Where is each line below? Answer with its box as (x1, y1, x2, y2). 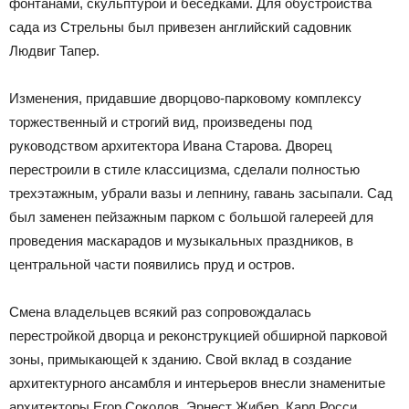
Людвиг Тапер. (9, 43, 100, 59)
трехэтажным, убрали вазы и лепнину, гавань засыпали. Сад (9, 185, 393, 202)
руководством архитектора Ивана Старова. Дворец (9, 138, 332, 154)
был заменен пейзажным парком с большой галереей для (9, 209, 373, 225)
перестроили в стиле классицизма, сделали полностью (9, 162, 360, 178)
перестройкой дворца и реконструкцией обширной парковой (9, 328, 387, 344)
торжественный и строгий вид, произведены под (9, 114, 312, 131)
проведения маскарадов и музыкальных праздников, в (9, 233, 353, 249)
